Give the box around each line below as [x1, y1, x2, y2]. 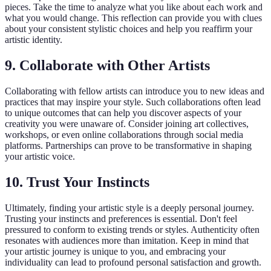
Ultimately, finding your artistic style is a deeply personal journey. [5, 202, 254, 213]
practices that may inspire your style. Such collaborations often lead [5, 96, 261, 107]
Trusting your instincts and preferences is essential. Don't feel [5, 213, 237, 224]
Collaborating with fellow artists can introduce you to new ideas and [5, 85, 264, 96]
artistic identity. [5, 34, 62, 45]
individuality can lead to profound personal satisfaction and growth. [5, 256, 261, 267]
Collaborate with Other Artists [19, 57, 210, 73]
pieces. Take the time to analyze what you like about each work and [5, 1, 263, 12]
